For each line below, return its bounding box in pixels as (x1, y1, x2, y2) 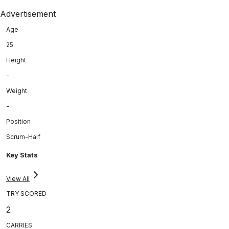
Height (6, 56, 26, 64)
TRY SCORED (6, 189, 47, 197)
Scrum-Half (6, 132, 40, 141)
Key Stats (6, 151, 38, 159)
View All (6, 174, 30, 182)
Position (6, 117, 31, 125)
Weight (6, 86, 27, 95)
